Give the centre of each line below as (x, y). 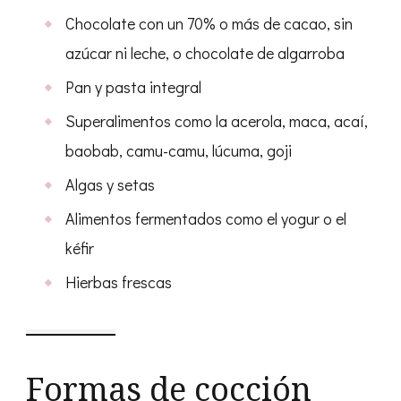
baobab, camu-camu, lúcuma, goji (179, 150)
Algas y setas (110, 184)
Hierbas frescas (119, 282)
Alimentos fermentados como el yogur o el (206, 218)
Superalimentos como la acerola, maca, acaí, (217, 120)
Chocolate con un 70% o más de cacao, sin (209, 23)
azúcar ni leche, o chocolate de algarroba (205, 52)
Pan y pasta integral (133, 86)
